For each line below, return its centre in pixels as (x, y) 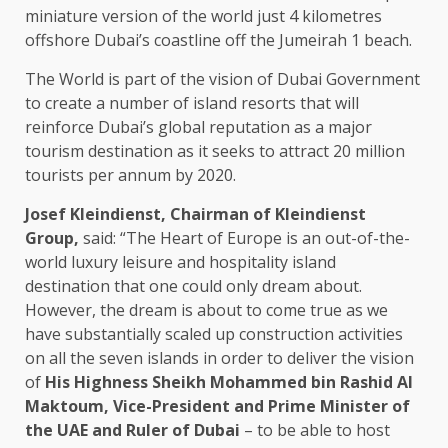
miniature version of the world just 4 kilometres (203, 15)
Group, (52, 237)
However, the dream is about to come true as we (206, 309)
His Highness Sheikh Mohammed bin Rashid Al (229, 381)
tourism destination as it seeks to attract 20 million (215, 150)
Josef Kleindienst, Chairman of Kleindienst (195, 213)
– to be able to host (315, 429)
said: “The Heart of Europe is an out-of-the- (244, 237)
